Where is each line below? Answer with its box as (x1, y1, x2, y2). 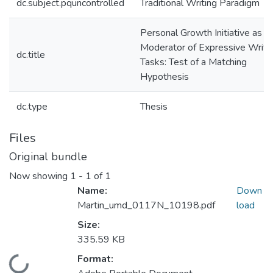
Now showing (9, 169, 70, 183)
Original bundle (9, 149, 87, 164)
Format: (77, 252, 113, 266)
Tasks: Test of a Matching (140, 55, 247, 69)
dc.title (16, 48, 45, 62)
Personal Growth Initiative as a (140, 26, 269, 40)
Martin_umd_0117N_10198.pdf (77, 199, 215, 213)
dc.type (16, 100, 48, 113)
